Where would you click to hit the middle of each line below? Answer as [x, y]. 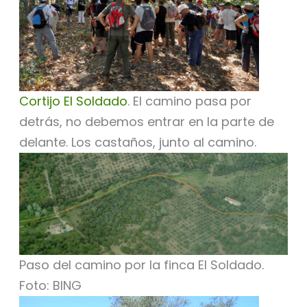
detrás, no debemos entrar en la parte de [146, 122]
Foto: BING [50, 286]
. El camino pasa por [189, 101]
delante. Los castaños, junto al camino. [137, 143]
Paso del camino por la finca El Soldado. [141, 265]
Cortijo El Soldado [73, 101]
